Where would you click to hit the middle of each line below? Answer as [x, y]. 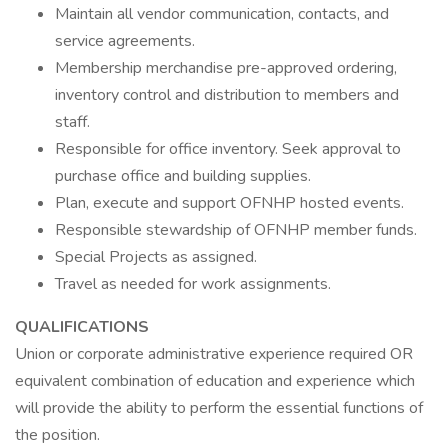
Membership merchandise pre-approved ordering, [226, 68]
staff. [74, 122]
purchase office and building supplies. [183, 176]
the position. [57, 435]
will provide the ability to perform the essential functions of [219, 408]
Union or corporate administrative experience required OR [214, 354]
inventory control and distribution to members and [227, 95]
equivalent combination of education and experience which [215, 381]
